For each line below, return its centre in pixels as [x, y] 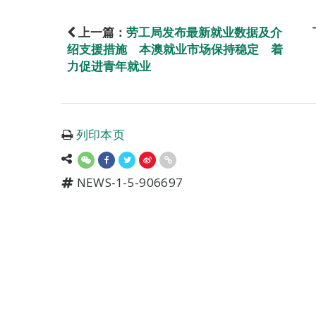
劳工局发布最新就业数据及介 [204, 32]
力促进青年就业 [109, 66]
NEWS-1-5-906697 [128, 182]
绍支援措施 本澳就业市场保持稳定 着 [175, 49]
